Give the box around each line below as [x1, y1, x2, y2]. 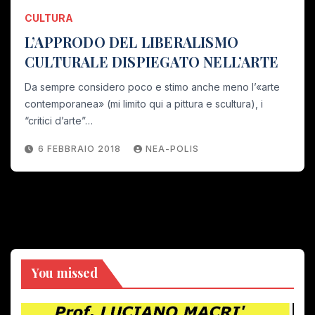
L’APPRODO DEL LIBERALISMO [25, 32, 238, 51]
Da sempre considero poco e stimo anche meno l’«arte [25, 80, 280, 93]
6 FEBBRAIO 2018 [38, 143, 124, 154]
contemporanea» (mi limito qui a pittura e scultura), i [25, 97, 263, 110]
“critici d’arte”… [25, 114, 93, 127]
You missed [32, 264, 98, 281]
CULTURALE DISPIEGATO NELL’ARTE [25, 51, 278, 71]
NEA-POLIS [146, 143, 199, 154]
